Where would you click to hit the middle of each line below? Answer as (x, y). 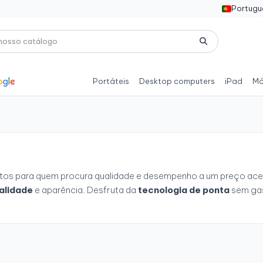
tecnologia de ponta (184, 190)
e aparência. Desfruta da (85, 190)
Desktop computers (177, 81)
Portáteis (111, 81)
